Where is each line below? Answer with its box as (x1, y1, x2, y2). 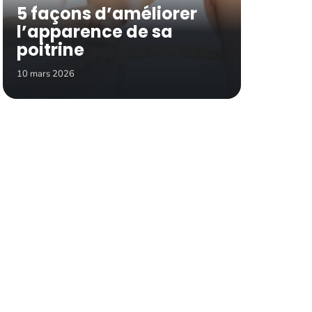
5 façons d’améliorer (17, 2, 197, 26)
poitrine (17, 38, 88, 62)
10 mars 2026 (17, 68, 75, 81)
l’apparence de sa (17, 20, 173, 44)
